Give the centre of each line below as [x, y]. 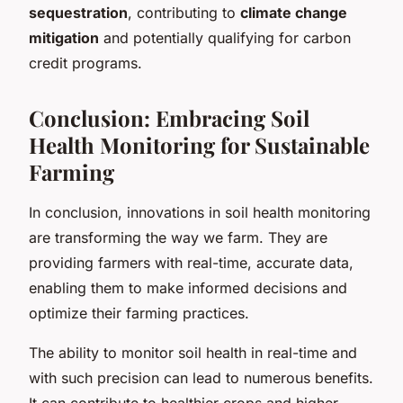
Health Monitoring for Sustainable [199, 144]
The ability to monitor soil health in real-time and [193, 352]
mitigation [64, 37]
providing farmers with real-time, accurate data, [191, 262]
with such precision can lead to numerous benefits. [201, 377]
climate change [294, 12]
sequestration [78, 12]
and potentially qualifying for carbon [225, 37]
